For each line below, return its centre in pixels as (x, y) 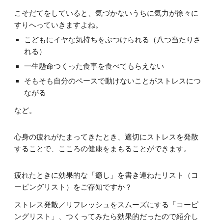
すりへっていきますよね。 (59, 25)
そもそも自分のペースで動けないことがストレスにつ (113, 81)
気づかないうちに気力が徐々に (147, 13)
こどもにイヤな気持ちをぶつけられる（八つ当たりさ (113, 40)
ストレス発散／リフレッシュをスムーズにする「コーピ (107, 205)
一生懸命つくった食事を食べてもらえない (94, 66)
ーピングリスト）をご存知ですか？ (73, 187)
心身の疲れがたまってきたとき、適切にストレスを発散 (107, 137)
